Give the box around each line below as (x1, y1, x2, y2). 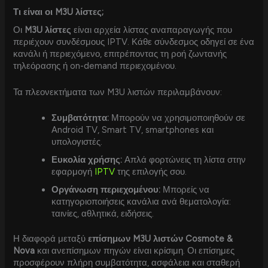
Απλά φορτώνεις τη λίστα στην (122, 154, 246, 166)
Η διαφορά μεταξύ (13, 233, 89, 244)
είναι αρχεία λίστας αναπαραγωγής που (71, 25, 233, 36)
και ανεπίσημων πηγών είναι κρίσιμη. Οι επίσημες (35, 245, 235, 256)
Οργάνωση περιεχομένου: (51, 184, 161, 196)
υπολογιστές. (51, 136, 103, 148)
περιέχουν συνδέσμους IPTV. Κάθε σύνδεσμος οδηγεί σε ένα (13, 36, 255, 48)
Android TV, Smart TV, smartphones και (51, 124, 214, 136)
